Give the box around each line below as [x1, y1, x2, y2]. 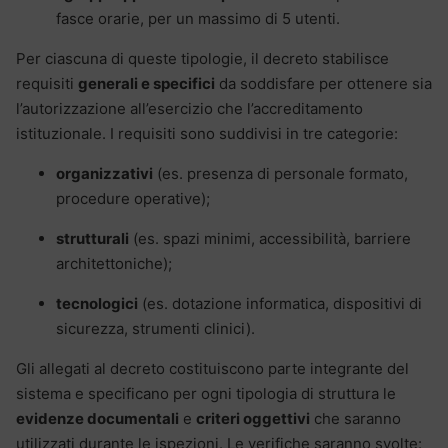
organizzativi [56, 163, 153, 183]
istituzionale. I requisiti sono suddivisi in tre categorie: [16, 123, 398, 143]
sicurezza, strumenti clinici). [56, 318, 255, 338]
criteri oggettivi [196, 408, 310, 428]
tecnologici [56, 293, 138, 313]
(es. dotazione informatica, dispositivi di [138, 293, 422, 313]
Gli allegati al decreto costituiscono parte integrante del [16, 358, 409, 378]
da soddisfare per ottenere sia [215, 73, 432, 93]
